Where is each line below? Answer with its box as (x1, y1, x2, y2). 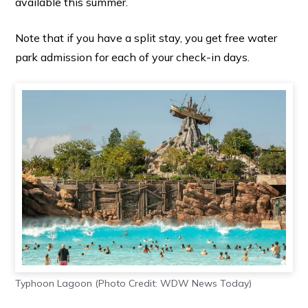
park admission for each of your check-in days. (14, 49, 250, 64)
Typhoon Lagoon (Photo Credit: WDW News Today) (14, 277, 252, 290)
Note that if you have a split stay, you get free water (14, 30, 277, 45)
